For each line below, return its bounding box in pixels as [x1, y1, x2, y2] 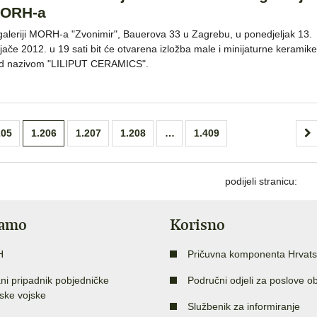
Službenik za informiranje [188, 301, 300, 312]
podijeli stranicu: [225, 175, 297, 187]
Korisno [170, 215, 225, 234]
